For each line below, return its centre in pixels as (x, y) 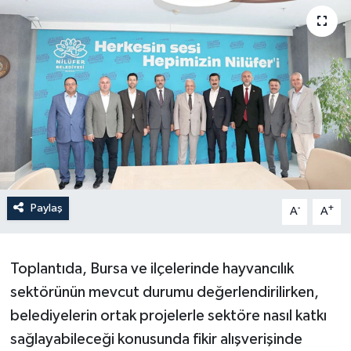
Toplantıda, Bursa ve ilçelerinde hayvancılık (152, 269)
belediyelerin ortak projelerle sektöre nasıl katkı (168, 316)
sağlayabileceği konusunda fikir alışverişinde (156, 340)
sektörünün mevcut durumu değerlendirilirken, (164, 293)
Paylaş (46, 208)
